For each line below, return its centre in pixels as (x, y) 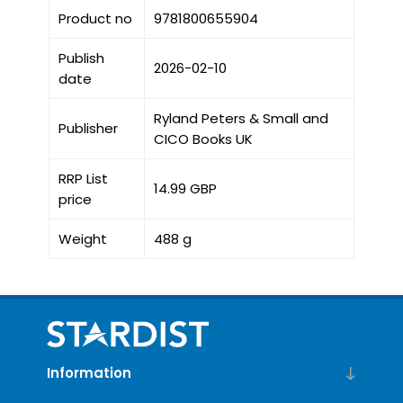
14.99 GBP (185, 188)
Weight (82, 238)
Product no (95, 18)
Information (89, 373)
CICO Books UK (203, 139)
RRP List (83, 178)
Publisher (88, 128)
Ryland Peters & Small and (241, 118)
